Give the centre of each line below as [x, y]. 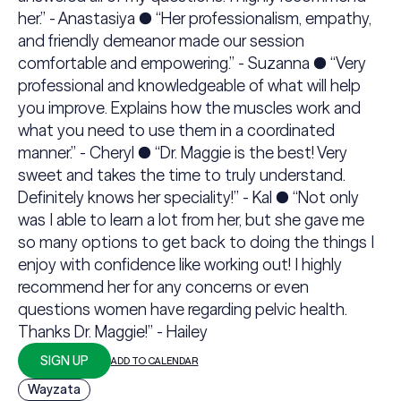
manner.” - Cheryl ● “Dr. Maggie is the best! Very [182, 153]
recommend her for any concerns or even [163, 287]
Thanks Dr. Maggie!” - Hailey [112, 332]
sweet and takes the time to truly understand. [181, 175]
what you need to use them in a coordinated [176, 130]
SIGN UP [64, 361]
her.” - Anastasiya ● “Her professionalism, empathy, [194, 18]
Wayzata [54, 389]
